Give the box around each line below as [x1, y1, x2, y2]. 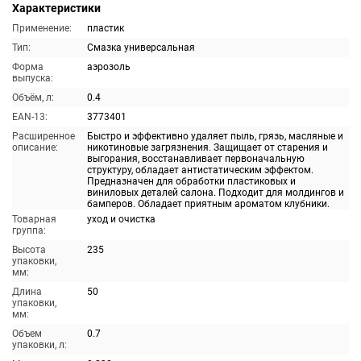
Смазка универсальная [87, 42, 195, 53]
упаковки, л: [12, 339, 67, 351]
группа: [12, 225, 46, 236]
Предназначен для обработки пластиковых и [87, 176, 296, 187]
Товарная [12, 214, 56, 225]
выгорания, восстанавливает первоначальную [87, 153, 305, 164]
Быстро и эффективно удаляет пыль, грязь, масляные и [87, 131, 343, 142]
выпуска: [12, 73, 53, 84]
